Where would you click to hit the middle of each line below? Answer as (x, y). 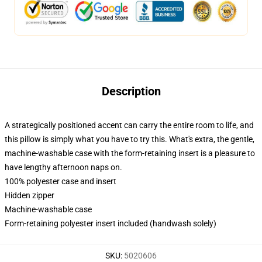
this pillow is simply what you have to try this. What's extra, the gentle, (130, 139)
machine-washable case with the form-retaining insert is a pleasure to (130, 153)
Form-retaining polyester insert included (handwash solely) (111, 223)
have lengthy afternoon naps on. (63, 167)
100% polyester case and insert (61, 181)
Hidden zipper (30, 195)
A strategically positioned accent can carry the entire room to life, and (129, 125)
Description (131, 91)
